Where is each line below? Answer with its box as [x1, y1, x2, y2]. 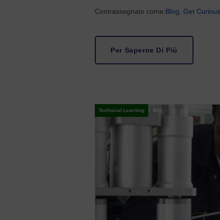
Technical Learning [99, 108, 145, 113]
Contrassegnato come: [95, 7, 166, 15]
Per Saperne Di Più [110, 46, 178, 54]
